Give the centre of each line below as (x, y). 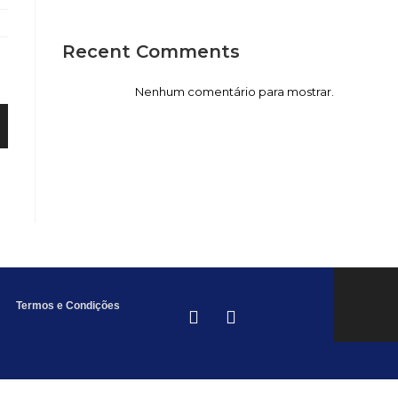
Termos (36, 305)
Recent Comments (151, 52)
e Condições (88, 305)
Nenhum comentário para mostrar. (235, 92)
